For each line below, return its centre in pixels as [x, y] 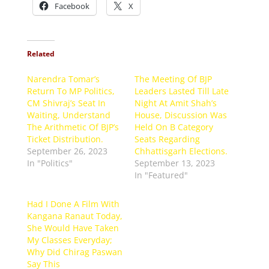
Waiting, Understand [68, 115]
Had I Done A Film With [73, 204]
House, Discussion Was [180, 115]
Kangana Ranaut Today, [74, 216]
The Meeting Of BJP [173, 79]
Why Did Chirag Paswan [74, 252]
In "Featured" [161, 175]
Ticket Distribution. [65, 139]
